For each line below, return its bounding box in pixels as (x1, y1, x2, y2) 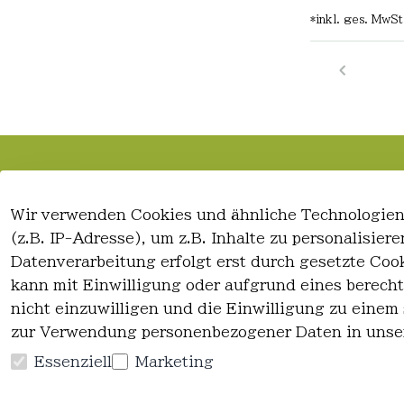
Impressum (29, 238, 101, 252)
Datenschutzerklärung (29, 265, 179, 279)
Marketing (135, 354, 214, 369)
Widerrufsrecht (29, 292, 132, 306)
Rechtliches (29, 183, 131, 198)
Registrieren (317, 238, 400, 252)
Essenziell (34, 354, 112, 369)
